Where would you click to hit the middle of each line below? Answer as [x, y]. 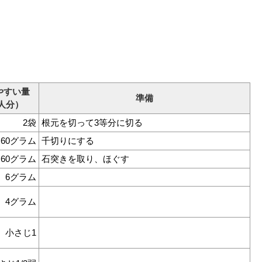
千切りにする [68, 140]
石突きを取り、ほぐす [85, 158]
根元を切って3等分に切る [92, 122]
